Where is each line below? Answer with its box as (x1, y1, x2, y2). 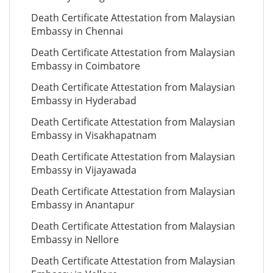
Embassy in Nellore (31, 233, 119, 246)
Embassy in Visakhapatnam (31, 129, 157, 142)
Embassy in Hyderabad (31, 94, 136, 107)
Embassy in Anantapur (31, 198, 135, 211)
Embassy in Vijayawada (31, 163, 136, 177)
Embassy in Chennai (31, 24, 123, 38)
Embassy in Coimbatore (31, 59, 140, 73)
